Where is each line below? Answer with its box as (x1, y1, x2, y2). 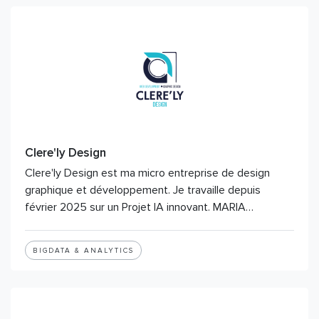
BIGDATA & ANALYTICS (33, 246, 134, 255)
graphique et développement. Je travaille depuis (25, 183, 261, 197)
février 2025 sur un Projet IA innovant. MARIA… (25, 200, 253, 214)
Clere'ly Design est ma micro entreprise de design (25, 166, 270, 180)
